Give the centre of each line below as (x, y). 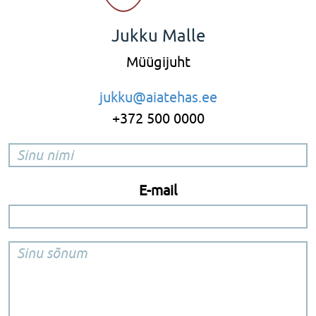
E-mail (158, 190)
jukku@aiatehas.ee (158, 97)
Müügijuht (158, 62)
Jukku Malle (158, 35)
